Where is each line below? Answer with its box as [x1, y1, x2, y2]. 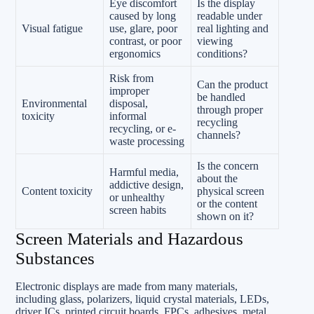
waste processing [109, 135, 184, 147]
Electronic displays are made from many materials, [15, 280, 238, 292]
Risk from [109, 71, 153, 84]
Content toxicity [22, 184, 93, 197]
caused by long [109, 9, 176, 22]
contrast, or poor [109, 34, 182, 47]
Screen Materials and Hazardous [15, 228, 243, 248]
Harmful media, [109, 165, 179, 178]
